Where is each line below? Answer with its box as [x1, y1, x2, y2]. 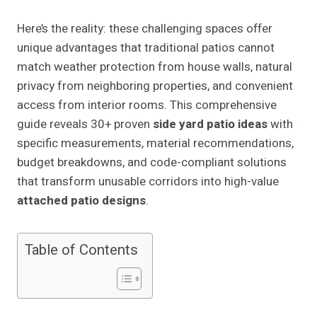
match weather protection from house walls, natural [17, 58, 292, 76]
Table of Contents [25, 240, 138, 262]
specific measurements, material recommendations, [17, 134, 294, 153]
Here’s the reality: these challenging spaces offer [17, 20, 272, 38]
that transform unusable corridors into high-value [17, 173, 279, 191]
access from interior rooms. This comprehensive [17, 96, 277, 115]
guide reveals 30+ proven [17, 115, 153, 134]
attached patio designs [17, 192, 146, 210]
